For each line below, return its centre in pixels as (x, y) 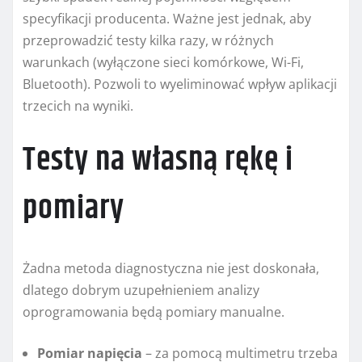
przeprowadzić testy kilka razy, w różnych (148, 40)
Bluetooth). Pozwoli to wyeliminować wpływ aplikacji (180, 84)
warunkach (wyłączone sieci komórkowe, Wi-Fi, (163, 62)
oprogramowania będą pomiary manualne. (154, 311)
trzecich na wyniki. (78, 105)
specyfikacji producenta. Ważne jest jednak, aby (167, 18)
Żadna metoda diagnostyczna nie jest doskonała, (171, 268)
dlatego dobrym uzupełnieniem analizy (141, 290)
